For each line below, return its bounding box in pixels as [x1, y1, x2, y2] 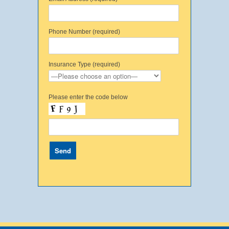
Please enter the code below [49, 93, 128, 101]
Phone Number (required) [49, 28, 120, 35]
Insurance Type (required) [49, 60, 120, 68]
